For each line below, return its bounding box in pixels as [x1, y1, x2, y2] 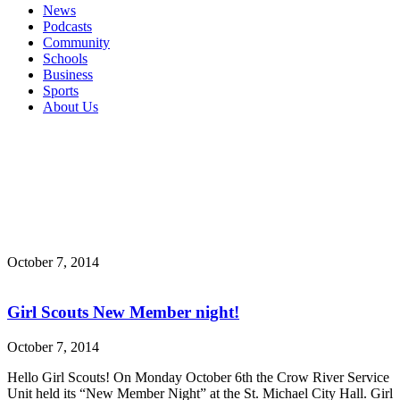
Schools [43, 50, 87, 66]
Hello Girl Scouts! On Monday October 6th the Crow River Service [7, 370, 389, 386]
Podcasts [43, 18, 92, 34]
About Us [43, 98, 98, 114]
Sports [43, 82, 79, 98]
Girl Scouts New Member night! [7, 303, 239, 322]
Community [43, 34, 110, 50]
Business [43, 66, 93, 82]
